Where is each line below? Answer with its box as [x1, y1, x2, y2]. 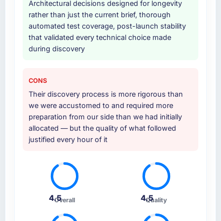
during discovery [28, 44, 85, 53]
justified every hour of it [28, 135, 108, 144]
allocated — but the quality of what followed [28, 124, 176, 133]
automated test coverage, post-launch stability [28, 22, 186, 31]
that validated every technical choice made [28, 33, 171, 42]
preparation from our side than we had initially [28, 112, 182, 121]
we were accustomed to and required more [28, 101, 173, 110]
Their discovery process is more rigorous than [28, 90, 183, 99]
